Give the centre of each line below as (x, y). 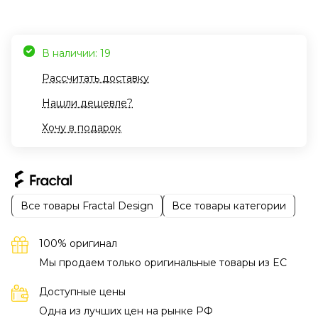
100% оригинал (78, 244)
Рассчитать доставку (95, 78)
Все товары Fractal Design (87, 205)
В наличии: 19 (76, 54)
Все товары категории (229, 205)
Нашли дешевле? (87, 103)
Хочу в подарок (82, 128)
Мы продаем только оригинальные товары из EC (163, 263)
